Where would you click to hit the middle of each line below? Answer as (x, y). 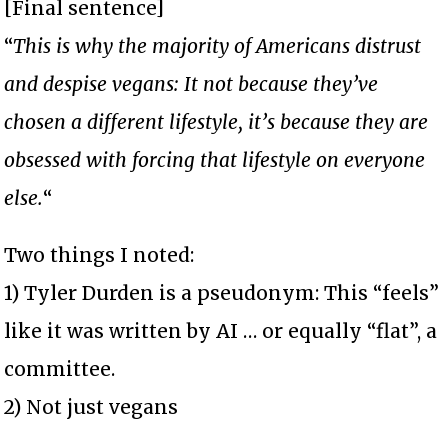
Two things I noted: (99, 254)
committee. (60, 368)
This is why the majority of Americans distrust (217, 45)
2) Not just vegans (91, 406)
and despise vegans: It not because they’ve (191, 83)
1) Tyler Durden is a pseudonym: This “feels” (222, 292)
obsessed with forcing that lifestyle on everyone (215, 159)
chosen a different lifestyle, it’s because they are (216, 121)
